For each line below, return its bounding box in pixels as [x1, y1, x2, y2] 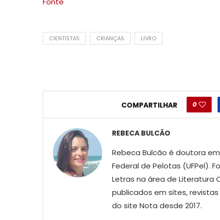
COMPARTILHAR [121, 100, 178, 110]
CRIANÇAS [96, 34, 124, 42]
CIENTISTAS [49, 34, 80, 42]
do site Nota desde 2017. [112, 200, 202, 211]
